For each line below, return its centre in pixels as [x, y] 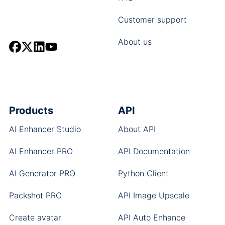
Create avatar [35, 217]
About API [137, 129]
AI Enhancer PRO [41, 151]
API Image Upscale [153, 195]
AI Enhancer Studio [45, 129]
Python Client [143, 173]
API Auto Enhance [151, 217]
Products [31, 110]
